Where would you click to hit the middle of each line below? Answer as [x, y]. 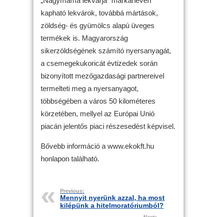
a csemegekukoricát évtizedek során [99, 63]
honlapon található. [70, 158]
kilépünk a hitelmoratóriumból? [112, 205]
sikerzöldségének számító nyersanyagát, [106, 50]
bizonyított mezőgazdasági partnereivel [102, 76]
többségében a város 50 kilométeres [98, 101]
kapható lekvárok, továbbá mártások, [99, 13]
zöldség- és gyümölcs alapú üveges [98, 25]
